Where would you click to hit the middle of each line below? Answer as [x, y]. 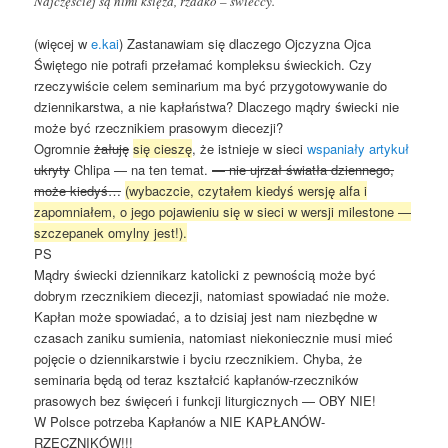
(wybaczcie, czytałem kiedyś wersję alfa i [246, 191]
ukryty [52, 170]
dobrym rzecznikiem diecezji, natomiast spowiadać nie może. [212, 296]
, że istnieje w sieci [250, 149]
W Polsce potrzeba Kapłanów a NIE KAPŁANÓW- [180, 422]
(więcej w [63, 44]
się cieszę [163, 149]
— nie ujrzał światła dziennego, [303, 170]
